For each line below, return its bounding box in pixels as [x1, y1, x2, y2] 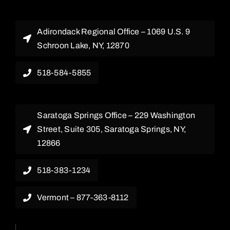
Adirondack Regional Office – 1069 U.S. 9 [37, 27, 190, 36]
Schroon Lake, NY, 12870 [37, 41, 129, 50]
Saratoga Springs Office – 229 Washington [37, 111, 196, 120]
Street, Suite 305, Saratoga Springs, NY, [37, 125, 186, 134]
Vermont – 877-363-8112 [37, 193, 129, 202]
